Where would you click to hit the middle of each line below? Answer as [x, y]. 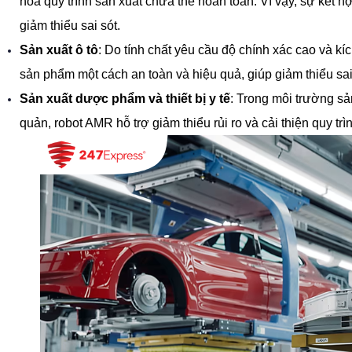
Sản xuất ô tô [59, 49]
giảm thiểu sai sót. [70, 25]
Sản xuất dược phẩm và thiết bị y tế [125, 98]
